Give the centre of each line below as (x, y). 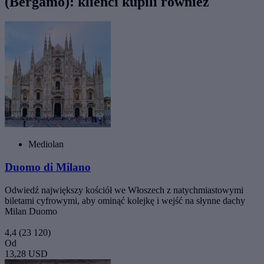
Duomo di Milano (48, 167)
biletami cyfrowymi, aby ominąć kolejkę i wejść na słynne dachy (125, 200)
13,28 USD (26, 253)
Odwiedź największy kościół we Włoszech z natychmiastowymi (124, 190)
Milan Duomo (31, 211)
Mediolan (46, 144)
